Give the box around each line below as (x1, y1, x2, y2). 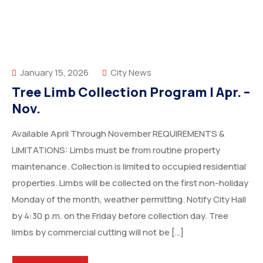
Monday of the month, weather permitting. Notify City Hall (12, 193, 246, 205)
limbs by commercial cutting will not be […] (12, 226, 184, 238)
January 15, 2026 (18, 66, 89, 79)
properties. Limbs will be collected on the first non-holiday (12, 177, 248, 189)
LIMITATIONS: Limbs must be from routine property (12, 144, 220, 156)
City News (110, 66, 151, 79)
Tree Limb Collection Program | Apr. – (12, 83, 250, 101)
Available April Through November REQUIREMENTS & (12, 127, 225, 140)
